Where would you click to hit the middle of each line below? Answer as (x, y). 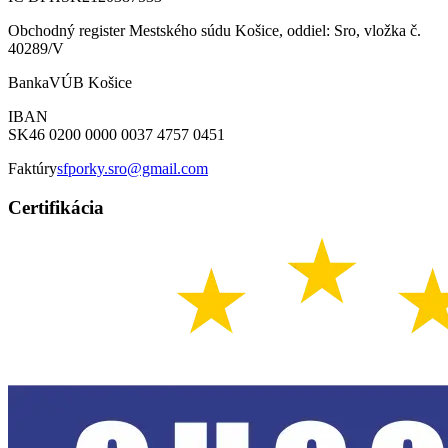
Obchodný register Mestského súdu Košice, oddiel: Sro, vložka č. (214, 30)
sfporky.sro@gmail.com (132, 168)
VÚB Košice (90, 82)
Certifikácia (56, 207)
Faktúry (32, 168)
